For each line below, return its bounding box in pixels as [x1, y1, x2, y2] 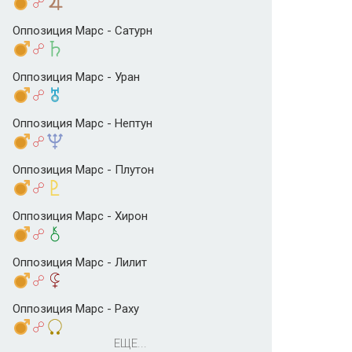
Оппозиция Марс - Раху [13, 302, 139, 317]
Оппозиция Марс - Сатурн [13, 24, 152, 38]
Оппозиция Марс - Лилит [13, 255, 147, 270]
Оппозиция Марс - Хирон [13, 209, 148, 224]
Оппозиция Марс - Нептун [13, 116, 152, 131]
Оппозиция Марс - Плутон [13, 163, 154, 178]
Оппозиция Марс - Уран [13, 70, 140, 85]
